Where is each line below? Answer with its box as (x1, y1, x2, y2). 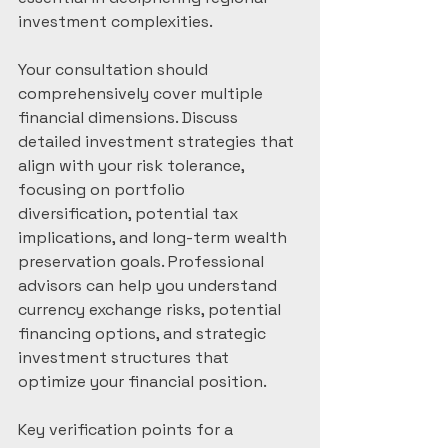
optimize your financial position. (18, 371, 267, 392)
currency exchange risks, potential (18, 299, 285, 320)
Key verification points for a (18, 419, 237, 440)
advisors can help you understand (18, 275, 281, 296)
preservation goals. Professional (18, 251, 268, 272)
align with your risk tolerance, (18, 155, 248, 176)
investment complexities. (18, 11, 213, 32)
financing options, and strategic (18, 323, 270, 344)
